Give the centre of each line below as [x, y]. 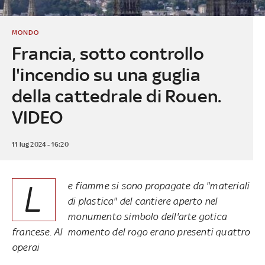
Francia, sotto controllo [108, 53]
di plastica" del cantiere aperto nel [143, 201]
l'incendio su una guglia [106, 75]
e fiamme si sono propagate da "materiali [159, 185]
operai [26, 247]
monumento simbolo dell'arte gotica [147, 216]
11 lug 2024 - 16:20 [40, 144]
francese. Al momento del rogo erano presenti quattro [131, 232]
